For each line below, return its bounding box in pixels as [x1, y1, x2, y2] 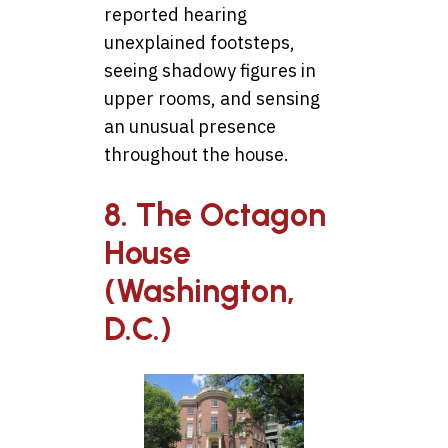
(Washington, [104, 271, 295, 310]
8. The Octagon [104, 195, 326, 234]
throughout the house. [104, 143, 289, 167]
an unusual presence [104, 115, 276, 139]
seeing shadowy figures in [104, 59, 316, 83]
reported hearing [104, 3, 247, 27]
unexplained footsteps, [104, 31, 295, 55]
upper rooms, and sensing [104, 87, 320, 111]
